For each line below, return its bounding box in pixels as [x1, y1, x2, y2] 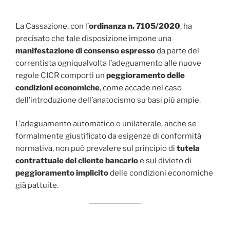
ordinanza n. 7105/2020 [89, 21, 180, 31]
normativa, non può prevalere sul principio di [15, 144, 177, 154]
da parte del [155, 46, 199, 55]
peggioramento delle [106, 70, 185, 80]
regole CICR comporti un [15, 70, 106, 80]
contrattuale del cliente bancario [15, 156, 138, 166]
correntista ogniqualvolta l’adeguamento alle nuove [15, 58, 201, 68]
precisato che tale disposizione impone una [15, 33, 171, 43]
